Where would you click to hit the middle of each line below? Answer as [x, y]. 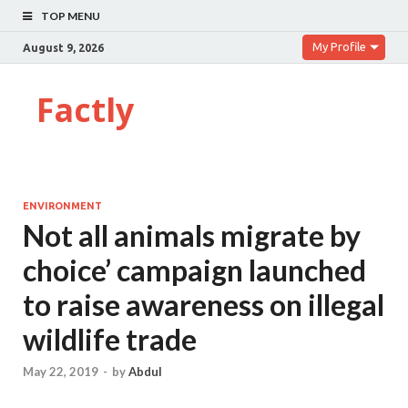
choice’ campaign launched [194, 270]
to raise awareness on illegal [204, 305]
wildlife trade [110, 339]
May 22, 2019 [61, 372]
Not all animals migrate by [192, 235]
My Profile [339, 46]
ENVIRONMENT [62, 206]
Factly [85, 110]
